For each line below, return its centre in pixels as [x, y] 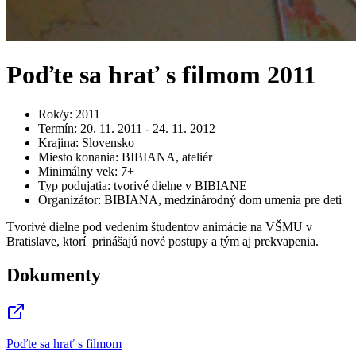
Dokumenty [54, 275]
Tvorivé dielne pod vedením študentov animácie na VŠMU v [159, 226]
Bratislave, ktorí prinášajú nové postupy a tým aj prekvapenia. [163, 241]
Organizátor [68, 199]
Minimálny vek [76, 171]
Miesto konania [77, 157]
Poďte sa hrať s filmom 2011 [161, 75]
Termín [56, 128]
